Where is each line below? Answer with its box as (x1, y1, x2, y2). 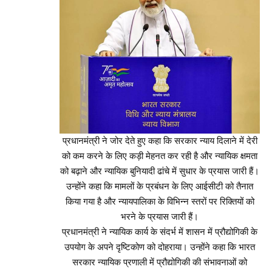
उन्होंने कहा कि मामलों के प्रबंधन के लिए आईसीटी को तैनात (66, 181, 253, 191)
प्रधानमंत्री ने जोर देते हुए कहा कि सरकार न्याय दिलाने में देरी (62, 135, 257, 146)
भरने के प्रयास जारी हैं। (121, 211, 199, 222)
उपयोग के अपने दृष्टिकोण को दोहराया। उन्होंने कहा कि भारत (64, 242, 255, 252)
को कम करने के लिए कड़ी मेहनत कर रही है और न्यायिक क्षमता (62, 151, 257, 161)
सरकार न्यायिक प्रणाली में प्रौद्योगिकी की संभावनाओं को (72, 257, 247, 267)
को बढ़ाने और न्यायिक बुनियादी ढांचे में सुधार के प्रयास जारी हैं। (60, 166, 259, 176)
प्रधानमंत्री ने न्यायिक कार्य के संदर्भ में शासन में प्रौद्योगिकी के (62, 226, 257, 237)
